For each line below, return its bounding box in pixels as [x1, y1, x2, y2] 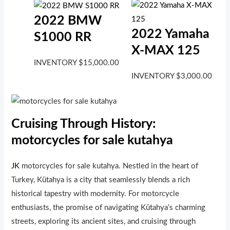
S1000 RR [34, 30, 92, 44]
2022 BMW [34, 14, 102, 27]
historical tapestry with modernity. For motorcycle [11, 189, 180, 198]
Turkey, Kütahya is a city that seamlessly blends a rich [11, 176, 190, 184]
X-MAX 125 [131, 44, 200, 57]
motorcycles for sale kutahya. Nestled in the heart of [20, 162, 199, 170]
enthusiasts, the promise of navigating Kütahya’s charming [11, 203, 206, 212]
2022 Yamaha [131, 27, 209, 41]
